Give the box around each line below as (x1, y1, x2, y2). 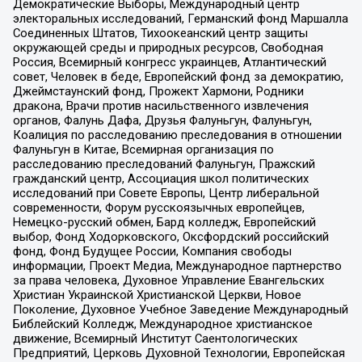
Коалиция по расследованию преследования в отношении (12, 127, 342, 142)
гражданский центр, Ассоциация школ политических (12, 170, 309, 186)
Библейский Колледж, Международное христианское (12, 316, 313, 331)
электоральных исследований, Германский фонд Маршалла (12, 11, 348, 26)
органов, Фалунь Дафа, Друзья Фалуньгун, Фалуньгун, (12, 112, 312, 128)
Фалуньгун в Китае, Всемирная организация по (12, 141, 274, 157)
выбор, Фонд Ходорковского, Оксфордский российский (12, 229, 329, 244)
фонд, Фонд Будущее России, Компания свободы (12, 243, 292, 259)
